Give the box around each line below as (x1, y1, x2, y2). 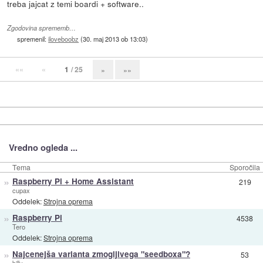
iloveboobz (48, 33, 79, 43)
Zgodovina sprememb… (7, 23, 76, 32)
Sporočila (230, 161, 260, 172)
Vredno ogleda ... (8, 140, 77, 154)
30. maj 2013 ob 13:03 (83, 33, 146, 43)
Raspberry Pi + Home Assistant (12, 175, 134, 187)
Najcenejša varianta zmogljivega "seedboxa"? (12, 248, 190, 259)
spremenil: (17, 33, 49, 43)
